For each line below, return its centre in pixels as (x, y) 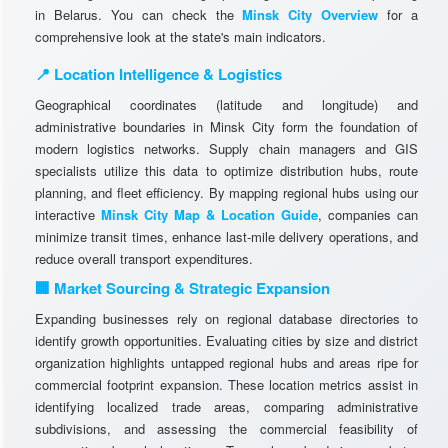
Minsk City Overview (310, 14)
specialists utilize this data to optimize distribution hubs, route (226, 170)
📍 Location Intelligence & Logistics (158, 74)
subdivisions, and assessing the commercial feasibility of (226, 428)
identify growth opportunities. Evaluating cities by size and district (226, 340)
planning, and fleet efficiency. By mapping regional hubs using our (226, 192)
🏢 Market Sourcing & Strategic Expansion (182, 288)
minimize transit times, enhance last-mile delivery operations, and (226, 236)
